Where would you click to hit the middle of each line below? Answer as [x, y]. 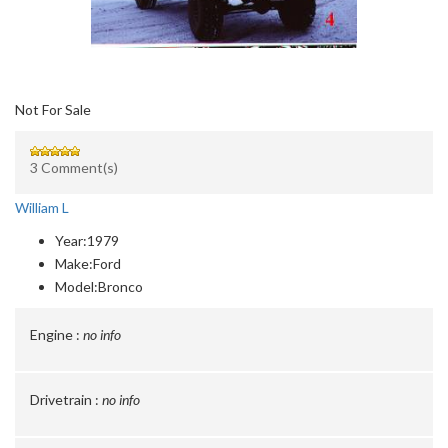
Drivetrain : [64, 399]
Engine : [55, 334]
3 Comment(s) [74, 167]
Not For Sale [53, 109]
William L [42, 207]
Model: [76, 286]
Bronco [120, 286]
